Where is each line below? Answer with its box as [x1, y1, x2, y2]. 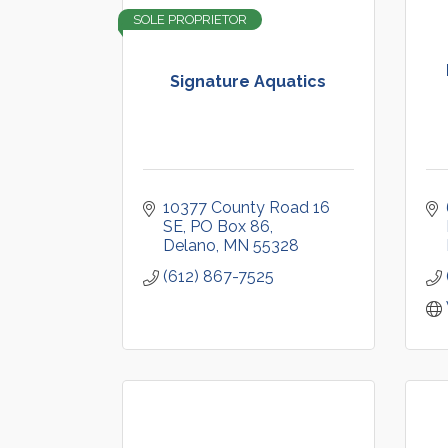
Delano [163, 236, 216, 255]
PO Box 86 [190, 217, 270, 236]
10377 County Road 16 [163, 198, 330, 217]
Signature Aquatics [170, 72, 327, 91]
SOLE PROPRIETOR [133, 12, 247, 27]
